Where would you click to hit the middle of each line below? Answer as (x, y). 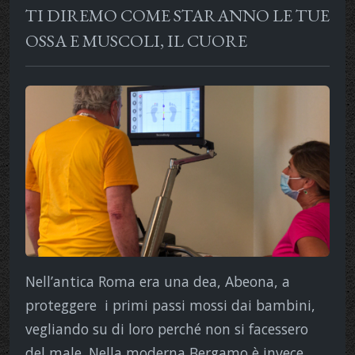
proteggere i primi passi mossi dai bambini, (170, 305)
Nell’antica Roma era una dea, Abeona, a (158, 281)
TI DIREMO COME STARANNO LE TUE (177, 15)
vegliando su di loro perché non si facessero (167, 328)
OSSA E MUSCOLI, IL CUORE (136, 40)
